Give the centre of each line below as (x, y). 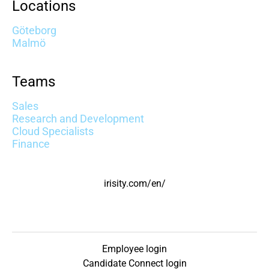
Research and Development (78, 119)
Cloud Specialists (53, 131)
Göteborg (34, 30)
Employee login (134, 249)
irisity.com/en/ (134, 183)
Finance (31, 144)
